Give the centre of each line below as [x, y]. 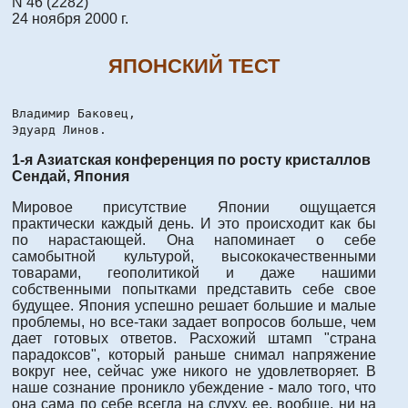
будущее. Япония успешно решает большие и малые [194, 305]
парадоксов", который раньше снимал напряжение [194, 354]
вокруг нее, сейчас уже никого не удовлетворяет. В [194, 371]
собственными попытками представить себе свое [194, 289]
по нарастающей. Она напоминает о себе [194, 240]
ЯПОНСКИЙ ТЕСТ [194, 66]
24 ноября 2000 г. [70, 19]
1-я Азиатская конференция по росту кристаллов [191, 159]
